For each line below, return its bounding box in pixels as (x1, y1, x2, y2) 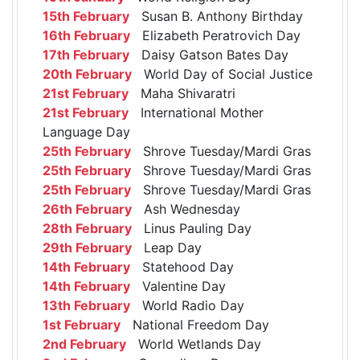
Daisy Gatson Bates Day (129, 47, 288, 63)
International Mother (129, 104, 264, 121)
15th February (43, 8, 129, 25)
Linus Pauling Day (132, 220, 252, 237)
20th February (43, 66, 132, 83)
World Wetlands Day (126, 336, 261, 353)
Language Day (43, 124, 130, 141)
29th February (43, 239, 132, 256)
